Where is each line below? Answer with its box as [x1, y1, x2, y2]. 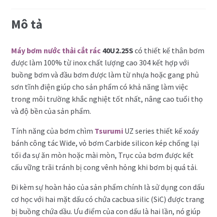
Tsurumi [94, 125, 123, 136]
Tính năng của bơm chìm [11, 125, 94, 136]
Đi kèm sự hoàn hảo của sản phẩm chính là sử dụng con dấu [11, 182, 204, 192]
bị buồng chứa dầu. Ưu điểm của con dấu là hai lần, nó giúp [11, 206, 201, 216]
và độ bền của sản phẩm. [11, 106, 93, 116]
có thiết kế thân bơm [134, 45, 204, 55]
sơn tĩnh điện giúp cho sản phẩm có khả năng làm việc [11, 81, 188, 92]
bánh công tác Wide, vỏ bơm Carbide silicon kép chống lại [11, 138, 199, 148]
